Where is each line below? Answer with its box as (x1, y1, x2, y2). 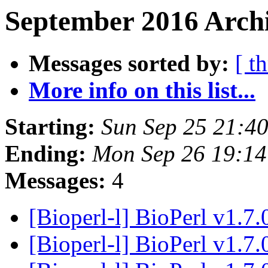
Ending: (5, 141, 86, 167)
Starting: (5, 114, 95, 140)
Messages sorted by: (29, 50, 229, 77)
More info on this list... (29, 77, 255, 103)
